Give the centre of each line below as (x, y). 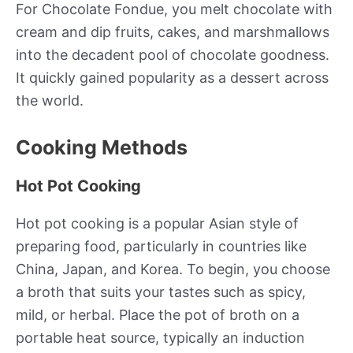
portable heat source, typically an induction (160, 337)
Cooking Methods (102, 147)
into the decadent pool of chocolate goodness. (173, 54)
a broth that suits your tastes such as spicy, (161, 292)
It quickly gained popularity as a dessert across (172, 77)
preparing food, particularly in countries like (161, 246)
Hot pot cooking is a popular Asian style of (157, 223)
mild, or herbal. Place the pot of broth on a (158, 314)
